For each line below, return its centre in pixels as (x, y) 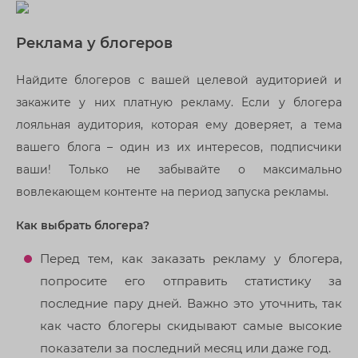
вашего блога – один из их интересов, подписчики (179, 147)
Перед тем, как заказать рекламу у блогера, (191, 258)
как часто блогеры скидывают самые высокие (191, 325)
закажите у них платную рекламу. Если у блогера (179, 102)
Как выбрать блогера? (83, 225)
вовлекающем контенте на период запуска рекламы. (172, 191)
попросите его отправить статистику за (191, 280)
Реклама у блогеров (94, 43)
